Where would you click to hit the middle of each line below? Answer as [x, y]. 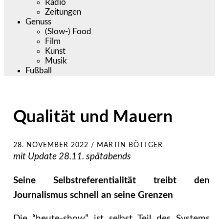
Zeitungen [63, 12]
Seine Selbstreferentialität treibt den [111, 180]
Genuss [39, 22]
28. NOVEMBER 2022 [51, 145]
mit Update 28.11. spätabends [72, 156]
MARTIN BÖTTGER [130, 145]
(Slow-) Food [68, 31]
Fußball [39, 70]
